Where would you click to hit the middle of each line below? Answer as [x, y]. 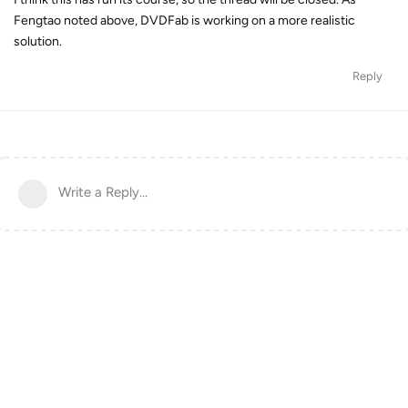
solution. [38, 41]
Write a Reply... [103, 193]
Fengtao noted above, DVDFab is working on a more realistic [184, 20]
